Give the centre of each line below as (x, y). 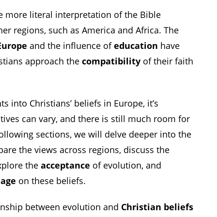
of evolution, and (126, 165)
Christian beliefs (157, 207)
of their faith (167, 61)
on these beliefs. (51, 180)
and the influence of (70, 46)
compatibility (111, 61)
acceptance (65, 165)
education (136, 46)
